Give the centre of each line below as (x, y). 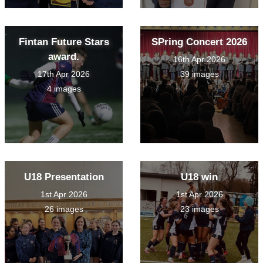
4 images (64, 89)
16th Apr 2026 (199, 60)
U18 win (199, 177)
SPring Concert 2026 (199, 42)
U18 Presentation (64, 177)
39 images (199, 74)
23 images (199, 209)
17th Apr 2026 (64, 74)
